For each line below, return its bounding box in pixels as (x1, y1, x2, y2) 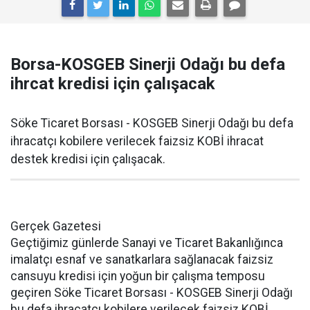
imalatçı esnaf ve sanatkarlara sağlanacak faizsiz (10, 253, 273, 266)
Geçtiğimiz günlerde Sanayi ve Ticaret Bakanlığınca (10, 236, 283, 250)
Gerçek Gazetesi (10, 219, 101, 233)
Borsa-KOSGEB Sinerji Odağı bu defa (10, 55, 285, 74)
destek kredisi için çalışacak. (10, 152, 165, 166)
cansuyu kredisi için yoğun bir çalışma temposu (10, 269, 265, 283)
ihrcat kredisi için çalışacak (10, 74, 215, 93)
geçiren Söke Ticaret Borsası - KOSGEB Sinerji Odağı (10, 286, 293, 300)
